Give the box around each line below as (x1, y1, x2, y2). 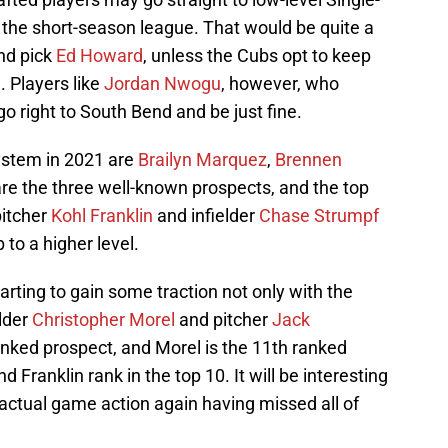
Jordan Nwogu (104, 73, 221, 95)
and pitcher (175, 309, 272, 331)
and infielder (153, 205, 259, 227)
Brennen (275, 149, 342, 171)
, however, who (221, 73, 339, 95)
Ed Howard (56, 45, 143, 67)
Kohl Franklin (51, 205, 153, 227)
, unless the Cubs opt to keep (143, 45, 371, 67)
